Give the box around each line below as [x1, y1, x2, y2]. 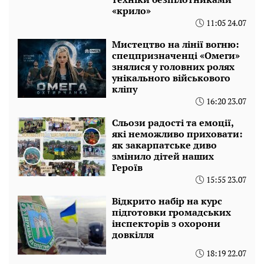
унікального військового [112, 71, 230, 85]
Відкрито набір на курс [112, 194, 222, 208]
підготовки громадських [112, 206, 231, 219]
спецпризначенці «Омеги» [112, 49, 240, 62]
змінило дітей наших [112, 150, 214, 163]
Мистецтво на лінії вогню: [112, 38, 239, 51]
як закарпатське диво [112, 138, 217, 152]
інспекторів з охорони [112, 217, 220, 230]
